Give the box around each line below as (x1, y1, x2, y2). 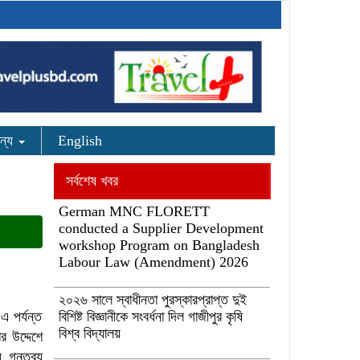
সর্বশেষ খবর (65, 173, 118, 189)
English (58, 133, 102, 149)
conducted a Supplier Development (58, 220, 264, 236)
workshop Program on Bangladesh (58, 237, 260, 253)
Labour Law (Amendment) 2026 (58, 254, 248, 270)
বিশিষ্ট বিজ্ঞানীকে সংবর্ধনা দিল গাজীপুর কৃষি (58, 309, 243, 325)
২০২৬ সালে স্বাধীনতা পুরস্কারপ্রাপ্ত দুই (58, 292, 247, 308)
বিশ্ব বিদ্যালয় (58, 325, 121, 342)
